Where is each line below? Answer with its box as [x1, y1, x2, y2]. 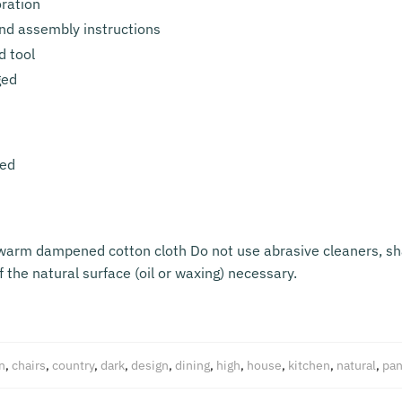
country [51, 357, 94, 374]
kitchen [287, 357, 330, 374]
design [130, 357, 169, 374]
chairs [11, 357, 46, 374]
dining [174, 357, 210, 374]
